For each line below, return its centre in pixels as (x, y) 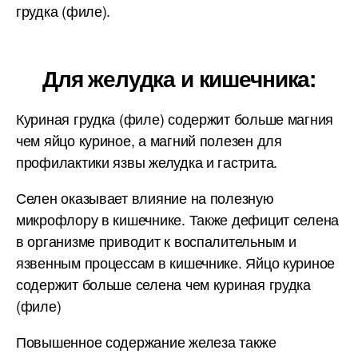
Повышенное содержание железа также (146, 341)
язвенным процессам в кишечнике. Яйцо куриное (176, 262)
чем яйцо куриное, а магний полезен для (149, 140)
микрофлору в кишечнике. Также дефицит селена (178, 219)
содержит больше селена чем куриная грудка (163, 284)
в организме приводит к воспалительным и (156, 241)
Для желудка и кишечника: (179, 78)
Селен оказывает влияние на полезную (145, 197)
